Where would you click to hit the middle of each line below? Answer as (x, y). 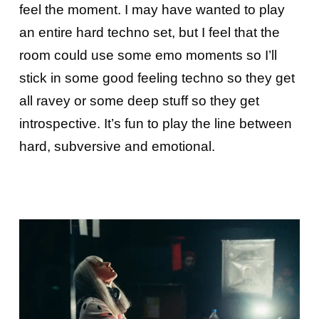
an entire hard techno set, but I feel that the (149, 33)
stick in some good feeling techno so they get (157, 78)
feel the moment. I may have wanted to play (152, 10)
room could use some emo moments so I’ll (148, 56)
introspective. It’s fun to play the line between (155, 124)
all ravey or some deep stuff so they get (139, 101)
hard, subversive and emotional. (117, 147)
